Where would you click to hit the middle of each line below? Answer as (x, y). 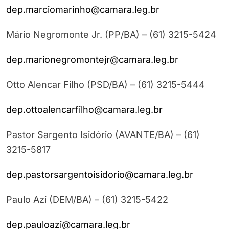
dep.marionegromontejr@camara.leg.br (92, 60)
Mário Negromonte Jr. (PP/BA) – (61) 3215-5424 (111, 35)
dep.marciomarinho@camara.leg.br (83, 10)
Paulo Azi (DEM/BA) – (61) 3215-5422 (87, 200)
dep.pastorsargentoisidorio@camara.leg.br (100, 175)
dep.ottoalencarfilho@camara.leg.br (84, 110)
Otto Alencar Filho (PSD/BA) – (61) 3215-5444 (106, 85)
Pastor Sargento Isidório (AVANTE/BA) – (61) (103, 135)
